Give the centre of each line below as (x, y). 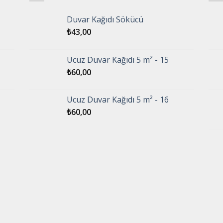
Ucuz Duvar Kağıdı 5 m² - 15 (118, 60)
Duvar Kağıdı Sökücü (105, 19)
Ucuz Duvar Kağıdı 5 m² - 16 (118, 100)
